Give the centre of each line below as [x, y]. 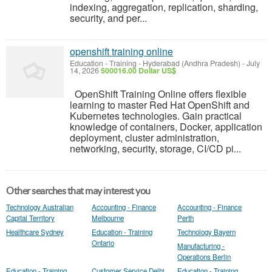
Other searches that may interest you [78, 191]
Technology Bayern [207, 232]
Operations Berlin [204, 257]
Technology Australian [40, 207]
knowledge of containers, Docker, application [166, 127]
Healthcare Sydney [35, 232]
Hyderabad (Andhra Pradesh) [192, 63]
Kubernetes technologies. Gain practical [156, 116]
